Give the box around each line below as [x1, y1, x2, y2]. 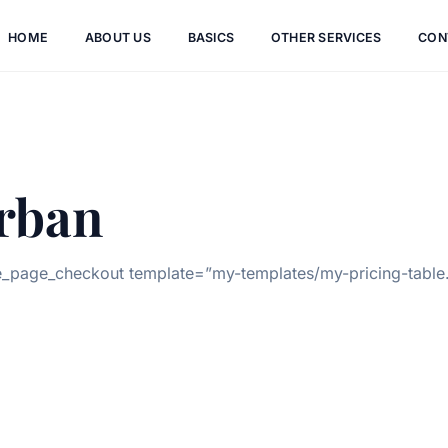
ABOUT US [84, 29, 151, 45]
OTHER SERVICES [270, 29, 382, 45]
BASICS [187, 29, 235, 45]
